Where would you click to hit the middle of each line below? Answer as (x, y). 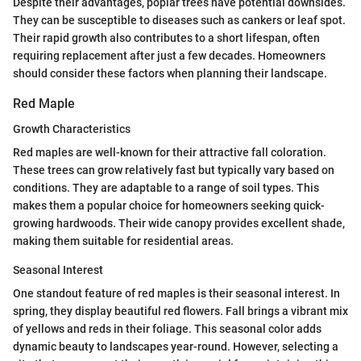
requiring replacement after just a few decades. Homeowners (169, 55)
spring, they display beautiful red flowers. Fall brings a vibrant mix (180, 311)
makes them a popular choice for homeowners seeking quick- (169, 206)
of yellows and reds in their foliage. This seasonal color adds (167, 329)
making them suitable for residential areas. (123, 241)
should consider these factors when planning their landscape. (170, 73)
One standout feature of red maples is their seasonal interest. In (176, 294)
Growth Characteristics (72, 129)
